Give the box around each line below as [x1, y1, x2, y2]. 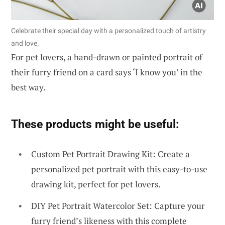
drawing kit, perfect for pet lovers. [31, 178, 161, 190]
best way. [11, 81, 46, 93]
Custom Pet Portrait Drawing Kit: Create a [31, 148, 190, 160]
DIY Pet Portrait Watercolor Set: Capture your [31, 200, 205, 212]
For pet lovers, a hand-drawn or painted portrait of [11, 51, 202, 63]
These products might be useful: [11, 117, 179, 131]
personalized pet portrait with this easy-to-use [31, 163, 207, 175]
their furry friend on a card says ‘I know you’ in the [11, 66, 202, 78]
